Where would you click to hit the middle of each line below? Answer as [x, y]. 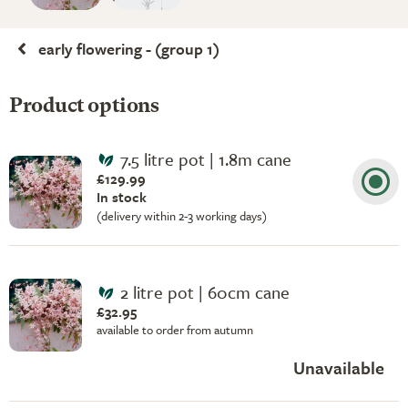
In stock [122, 197]
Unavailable [339, 367]
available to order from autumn [175, 329]
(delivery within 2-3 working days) [182, 216]
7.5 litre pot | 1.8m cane [205, 159]
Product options [84, 107]
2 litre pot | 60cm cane [204, 291]
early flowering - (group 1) [129, 49]
